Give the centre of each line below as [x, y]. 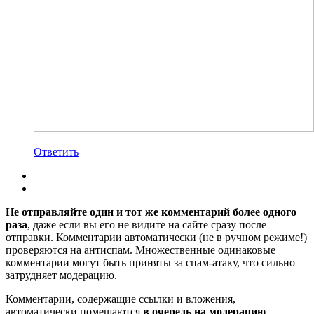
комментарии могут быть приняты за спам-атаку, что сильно [150, 262]
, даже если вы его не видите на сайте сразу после [147, 224]
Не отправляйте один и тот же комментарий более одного [151, 212]
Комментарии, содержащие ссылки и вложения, [121, 299]
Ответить [56, 151]
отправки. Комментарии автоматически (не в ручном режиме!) [156, 237]
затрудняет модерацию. [61, 275]
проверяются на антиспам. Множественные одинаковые [141, 250]
